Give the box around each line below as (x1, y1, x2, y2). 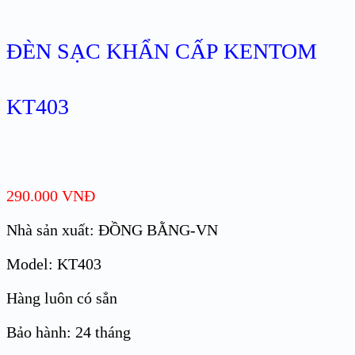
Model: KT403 (6, 255, 101, 273)
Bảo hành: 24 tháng (6, 323, 131, 342)
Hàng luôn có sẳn (6, 289, 117, 307)
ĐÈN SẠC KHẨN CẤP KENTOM (6, 39, 317, 64)
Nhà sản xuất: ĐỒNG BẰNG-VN (6, 221, 218, 239)
